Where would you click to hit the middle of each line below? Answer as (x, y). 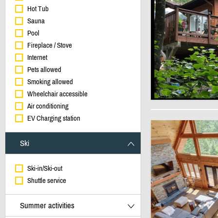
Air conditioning (48, 106)
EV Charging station (54, 118)
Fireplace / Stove (49, 45)
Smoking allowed (50, 82)
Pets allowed (44, 69)
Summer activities (47, 205)
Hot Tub (38, 9)
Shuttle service (46, 180)
